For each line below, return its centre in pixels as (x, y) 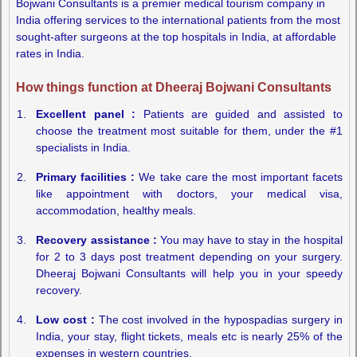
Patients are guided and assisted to (239, 114)
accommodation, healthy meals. (116, 210)
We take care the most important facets (239, 177)
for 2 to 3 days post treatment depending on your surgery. (189, 256)
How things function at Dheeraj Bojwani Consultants (174, 86)
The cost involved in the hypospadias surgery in (220, 319)
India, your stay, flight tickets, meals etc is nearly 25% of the (189, 336)
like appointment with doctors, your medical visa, (189, 193)
